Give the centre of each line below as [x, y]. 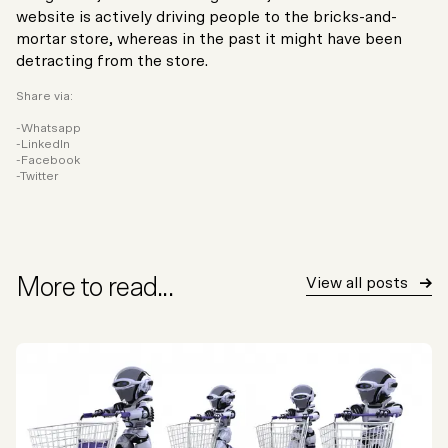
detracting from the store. [112, 61]
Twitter [39, 176]
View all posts [357, 283]
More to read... [94, 288]
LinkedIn [45, 144]
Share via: [44, 96]
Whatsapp [51, 128]
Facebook [50, 160]
